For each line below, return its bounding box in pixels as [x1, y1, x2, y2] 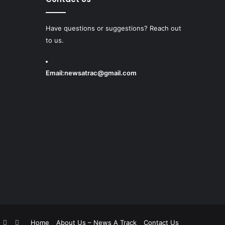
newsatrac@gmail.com [64, 69, 137, 77]
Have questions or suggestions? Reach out [46, 24, 181, 32]
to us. [46, 36, 64, 44]
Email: [46, 69, 64, 77]
